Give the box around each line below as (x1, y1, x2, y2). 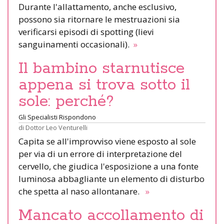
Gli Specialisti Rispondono (18, 112, 96, 121)
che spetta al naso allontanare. (18, 185, 143, 197)
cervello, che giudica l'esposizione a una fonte (18, 160, 198, 172)
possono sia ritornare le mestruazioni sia (18, 13, 180, 25)
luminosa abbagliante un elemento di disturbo (18, 172, 204, 184)
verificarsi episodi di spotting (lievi (18, 25, 154, 37)
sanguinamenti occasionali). (18, 38, 131, 50)
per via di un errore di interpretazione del (18, 147, 182, 159)
